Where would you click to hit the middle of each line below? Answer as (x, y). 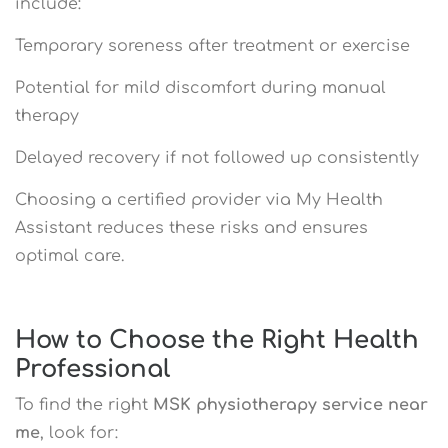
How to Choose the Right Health (217, 340)
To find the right (84, 404)
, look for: (79, 432)
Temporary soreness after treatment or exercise (212, 45)
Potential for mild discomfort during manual (200, 87)
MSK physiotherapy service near (290, 404)
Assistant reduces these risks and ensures (191, 227)
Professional (92, 369)
